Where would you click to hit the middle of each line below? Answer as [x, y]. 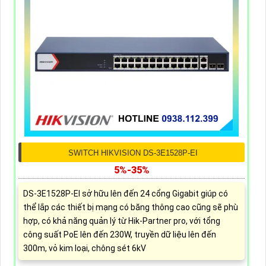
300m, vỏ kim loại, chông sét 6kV [85, 248]
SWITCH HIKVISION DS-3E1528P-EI [133, 153]
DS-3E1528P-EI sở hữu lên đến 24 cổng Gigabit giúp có [126, 194]
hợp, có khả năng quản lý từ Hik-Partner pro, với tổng [122, 221]
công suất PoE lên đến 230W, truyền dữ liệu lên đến [120, 235]
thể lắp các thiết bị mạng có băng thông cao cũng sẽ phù [131, 208]
